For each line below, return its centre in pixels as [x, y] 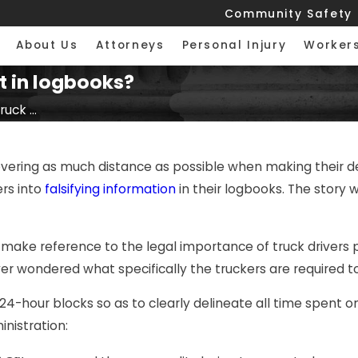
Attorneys [130, 46]
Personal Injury [234, 46]
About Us [47, 46]
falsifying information [110, 189]
